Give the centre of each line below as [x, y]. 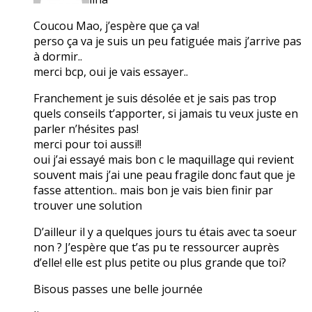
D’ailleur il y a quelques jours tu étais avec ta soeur [165, 232]
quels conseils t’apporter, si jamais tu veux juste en [166, 113]
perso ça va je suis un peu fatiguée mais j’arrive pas [167, 41]
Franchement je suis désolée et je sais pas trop [155, 98]
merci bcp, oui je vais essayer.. [111, 71]
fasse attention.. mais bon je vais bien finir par [153, 190]
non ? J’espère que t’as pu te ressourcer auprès [156, 247]
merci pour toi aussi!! [87, 144]
